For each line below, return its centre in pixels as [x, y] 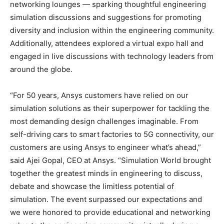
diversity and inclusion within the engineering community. [112, 30]
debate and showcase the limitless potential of [92, 186]
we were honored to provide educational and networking [110, 212]
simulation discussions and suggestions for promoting [106, 17]
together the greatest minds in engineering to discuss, [106, 173]
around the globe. [41, 69]
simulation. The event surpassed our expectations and [106, 199]
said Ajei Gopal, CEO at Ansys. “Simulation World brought [110, 160]
